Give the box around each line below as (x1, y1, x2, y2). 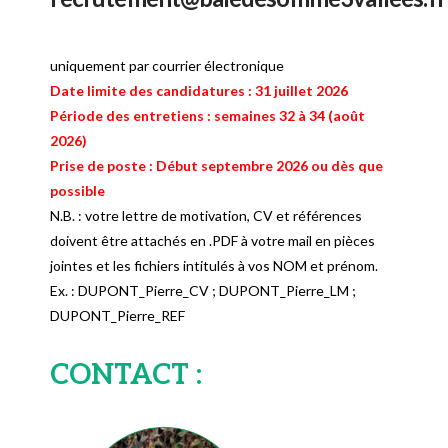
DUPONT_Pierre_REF (50, 307, 186, 325)
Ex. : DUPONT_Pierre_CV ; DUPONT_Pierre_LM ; (50, 282, 357, 300)
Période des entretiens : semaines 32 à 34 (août (50, 107, 366, 125)
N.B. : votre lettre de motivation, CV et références (50, 207, 363, 225)
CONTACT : (50, 359, 203, 393)
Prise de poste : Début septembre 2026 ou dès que (50, 157, 384, 175)
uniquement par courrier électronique (50, 57, 285, 75)
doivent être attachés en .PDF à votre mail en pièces (50, 232, 376, 250)
